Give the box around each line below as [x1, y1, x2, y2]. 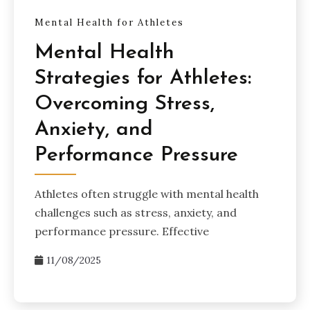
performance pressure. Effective [35, 224, 209, 238]
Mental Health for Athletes [35, 17, 184, 29]
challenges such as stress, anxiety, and [35, 205, 237, 219]
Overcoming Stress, [35, 93, 215, 115]
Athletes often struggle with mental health [35, 186, 259, 201]
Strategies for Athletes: [35, 67, 251, 89]
